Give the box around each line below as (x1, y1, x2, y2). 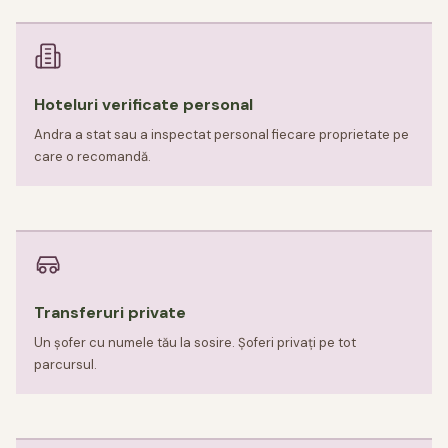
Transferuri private (34, 302, 186, 324)
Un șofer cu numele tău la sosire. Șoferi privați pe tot (34, 334, 356, 352)
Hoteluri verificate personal (34, 94, 253, 116)
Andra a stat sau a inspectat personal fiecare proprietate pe (34, 126, 409, 144)
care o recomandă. (34, 148, 151, 166)
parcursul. (34, 356, 97, 374)
